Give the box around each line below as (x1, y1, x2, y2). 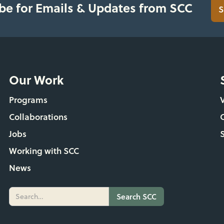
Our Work (8, 70, 63, 88)
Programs (8, 93, 47, 106)
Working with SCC (8, 144, 79, 157)
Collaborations (8, 110, 67, 123)
